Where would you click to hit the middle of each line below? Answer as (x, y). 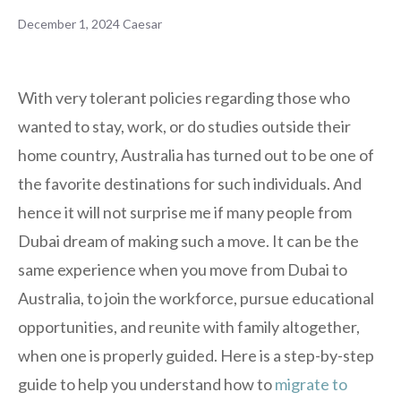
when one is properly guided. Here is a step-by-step (196, 355)
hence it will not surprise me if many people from (185, 212)
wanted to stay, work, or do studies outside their (184, 126)
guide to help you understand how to (146, 384)
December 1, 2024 (69, 24)
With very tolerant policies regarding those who (184, 97)
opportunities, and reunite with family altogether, (189, 326)
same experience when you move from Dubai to (183, 269)
